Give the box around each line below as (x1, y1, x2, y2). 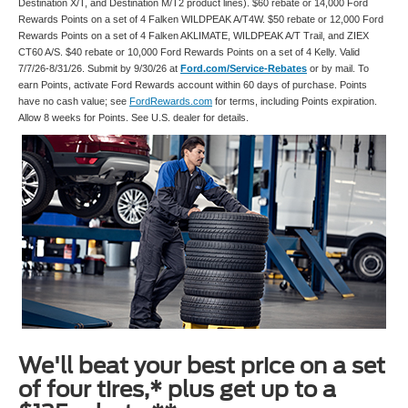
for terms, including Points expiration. (212, 95, 377, 107)
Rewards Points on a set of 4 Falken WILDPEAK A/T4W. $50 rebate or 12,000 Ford (18, 13, 383, 25)
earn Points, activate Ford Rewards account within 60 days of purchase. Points (18, 78, 367, 90)
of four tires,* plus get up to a (18, 375, 336, 403)
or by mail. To (307, 62, 369, 74)
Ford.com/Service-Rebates (180, 62, 307, 74)
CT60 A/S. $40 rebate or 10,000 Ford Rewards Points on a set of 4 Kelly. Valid (18, 46, 360, 57)
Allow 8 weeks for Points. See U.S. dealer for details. (18, 111, 249, 123)
